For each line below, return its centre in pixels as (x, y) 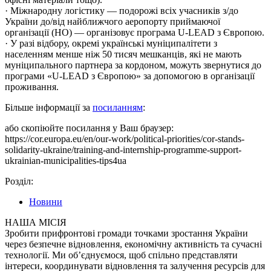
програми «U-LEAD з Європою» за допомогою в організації (130, 76)
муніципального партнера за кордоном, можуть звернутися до (133, 65)
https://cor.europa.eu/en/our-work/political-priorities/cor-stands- (125, 139)
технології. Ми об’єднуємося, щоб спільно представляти (121, 255)
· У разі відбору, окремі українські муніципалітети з (111, 44)
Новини (46, 202)
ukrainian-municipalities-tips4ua (66, 161)
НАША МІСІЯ (36, 223)
